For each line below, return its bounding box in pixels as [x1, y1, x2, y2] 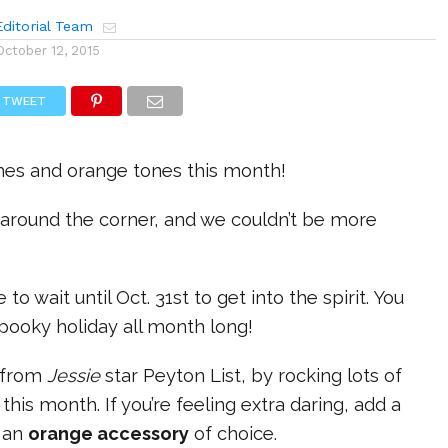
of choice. [189, 422, 278, 444]
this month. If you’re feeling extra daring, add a [3, 393, 402, 415]
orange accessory [28, 422, 190, 444]
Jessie [47, 364, 101, 386]
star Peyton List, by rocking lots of [100, 364, 403, 386]
